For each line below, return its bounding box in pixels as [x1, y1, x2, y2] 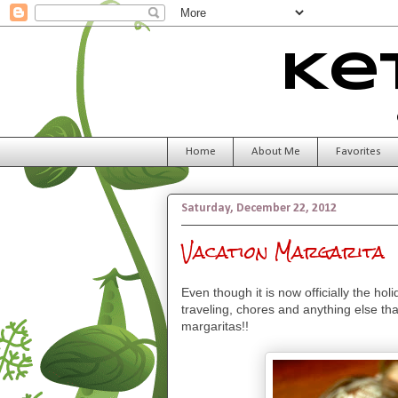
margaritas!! [181, 318, 249, 333]
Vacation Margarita [181, 232, 385, 271]
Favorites [335, 145, 381, 157]
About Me [251, 145, 300, 157]
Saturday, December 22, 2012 [181, 201, 337, 215]
